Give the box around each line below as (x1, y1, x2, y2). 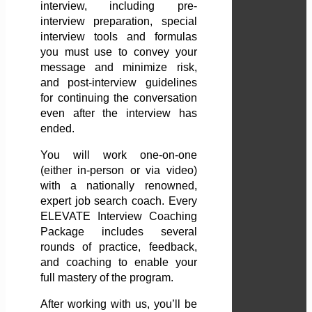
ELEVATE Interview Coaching (40, 210, 197, 223)
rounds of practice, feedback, (40, 241, 197, 253)
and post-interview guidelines (40, 77, 197, 89)
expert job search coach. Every (40, 195, 197, 208)
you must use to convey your (40, 46, 197, 58)
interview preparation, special (40, 15, 197, 28)
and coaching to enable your (40, 256, 197, 269)
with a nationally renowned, (40, 180, 197, 192)
